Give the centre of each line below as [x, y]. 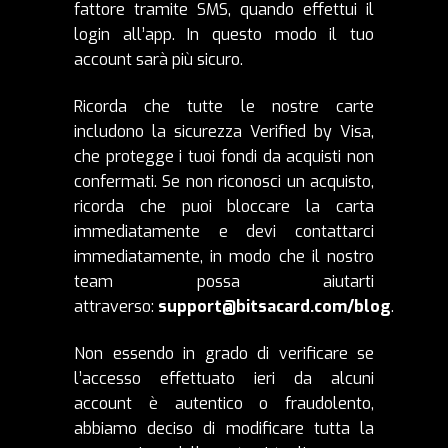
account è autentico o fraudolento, [224, 403]
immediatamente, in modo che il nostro [224, 256]
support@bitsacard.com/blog [274, 306]
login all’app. [131, 34]
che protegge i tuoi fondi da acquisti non [224, 156]
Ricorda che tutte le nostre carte [224, 106]
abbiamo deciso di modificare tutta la [224, 428]
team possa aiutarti [224, 281]
